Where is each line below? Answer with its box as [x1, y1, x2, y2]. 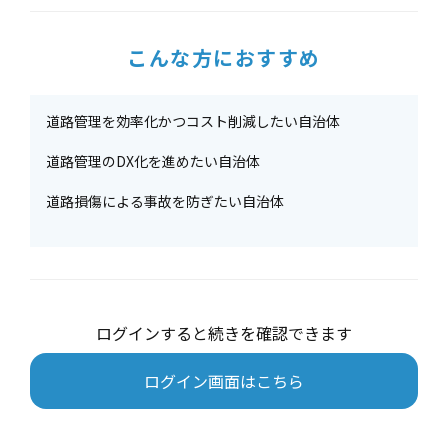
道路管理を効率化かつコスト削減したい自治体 [46, 111, 340, 131]
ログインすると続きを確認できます [96, 321, 352, 345]
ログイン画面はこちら [144, 369, 304, 393]
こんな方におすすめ [127, 43, 321, 72]
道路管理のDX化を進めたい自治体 [46, 151, 260, 171]
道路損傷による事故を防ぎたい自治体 [46, 191, 284, 211]
